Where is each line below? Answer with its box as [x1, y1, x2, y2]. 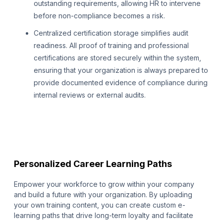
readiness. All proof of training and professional [34, 41, 189, 50]
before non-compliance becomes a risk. [34, 11, 165, 20]
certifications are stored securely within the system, [34, 54, 201, 62]
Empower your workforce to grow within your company [14, 180, 194, 189]
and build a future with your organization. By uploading [14, 190, 192, 199]
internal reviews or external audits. [34, 91, 146, 100]
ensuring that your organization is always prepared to [34, 66, 208, 75]
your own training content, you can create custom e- [14, 201, 185, 210]
